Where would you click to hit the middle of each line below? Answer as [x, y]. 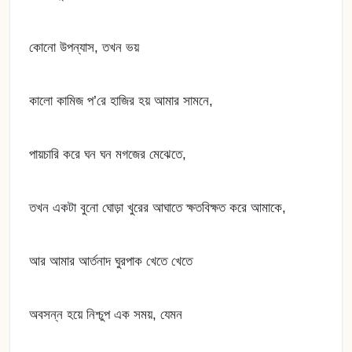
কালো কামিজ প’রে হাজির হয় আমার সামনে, [121, 101]
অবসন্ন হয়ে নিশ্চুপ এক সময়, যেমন [106, 315]
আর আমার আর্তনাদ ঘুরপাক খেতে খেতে [111, 261]
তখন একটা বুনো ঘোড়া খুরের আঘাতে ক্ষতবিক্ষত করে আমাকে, [158, 208]
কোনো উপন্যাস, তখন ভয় [84, 48]
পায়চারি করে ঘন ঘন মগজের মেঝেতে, [108, 154]
